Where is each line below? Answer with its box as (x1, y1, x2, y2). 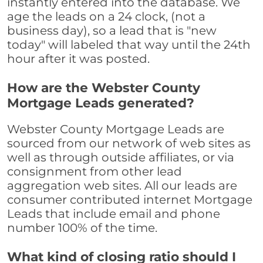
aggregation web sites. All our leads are (7, 178, 237, 193)
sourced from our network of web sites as (7, 136, 251, 151)
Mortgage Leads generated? (7, 95, 194, 111)
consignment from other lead (7, 164, 182, 179)
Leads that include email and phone (7, 207, 220, 221)
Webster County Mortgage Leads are (7, 122, 224, 137)
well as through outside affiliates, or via (7, 150, 234, 165)
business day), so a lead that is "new (7, 23, 217, 38)
